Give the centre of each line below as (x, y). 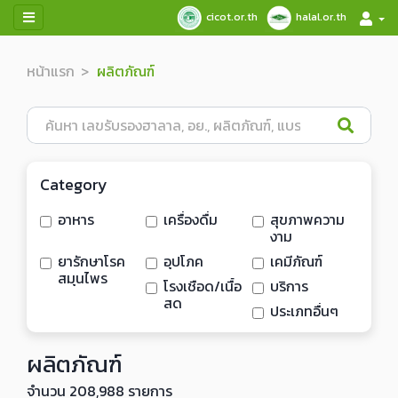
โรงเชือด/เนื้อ (203, 286)
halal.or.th (321, 16)
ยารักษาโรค (92, 261)
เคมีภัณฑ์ (296, 261)
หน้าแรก (51, 71)
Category (74, 184)
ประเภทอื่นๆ (304, 311)
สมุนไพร (83, 278)
